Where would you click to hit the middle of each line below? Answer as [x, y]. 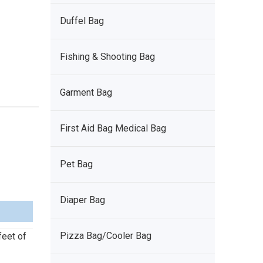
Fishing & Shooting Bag [107, 57]
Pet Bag [76, 164]
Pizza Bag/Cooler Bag [106, 236]
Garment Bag [86, 92]
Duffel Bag [82, 21]
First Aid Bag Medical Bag [113, 128]
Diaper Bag [82, 200]
